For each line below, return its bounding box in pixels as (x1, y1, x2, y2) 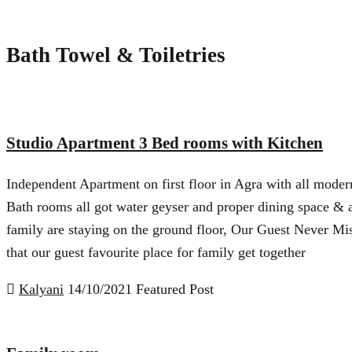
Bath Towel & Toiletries (6, 43, 225, 68)
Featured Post (136, 280, 214, 297)
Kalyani (19, 280, 64, 297)
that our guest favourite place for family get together (6, 244, 306, 260)
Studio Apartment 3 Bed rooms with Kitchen (6, 133, 323, 152)
